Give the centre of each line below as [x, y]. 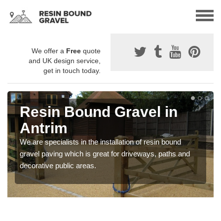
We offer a [49, 51]
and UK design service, [65, 61]
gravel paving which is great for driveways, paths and [105, 154]
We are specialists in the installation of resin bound [100, 142]
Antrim [44, 128]
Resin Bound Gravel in [99, 112]
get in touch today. [72, 71]
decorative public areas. [58, 166]
